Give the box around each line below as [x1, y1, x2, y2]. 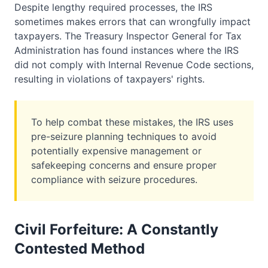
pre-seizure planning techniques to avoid [31, 130, 217, 142]
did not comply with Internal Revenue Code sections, [14, 59, 254, 71]
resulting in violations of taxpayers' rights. [14, 73, 205, 85]
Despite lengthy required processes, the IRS [14, 1, 212, 13]
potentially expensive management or [31, 145, 202, 157]
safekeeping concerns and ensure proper [31, 159, 217, 171]
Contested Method [14, 240, 145, 257]
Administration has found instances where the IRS [14, 44, 239, 56]
